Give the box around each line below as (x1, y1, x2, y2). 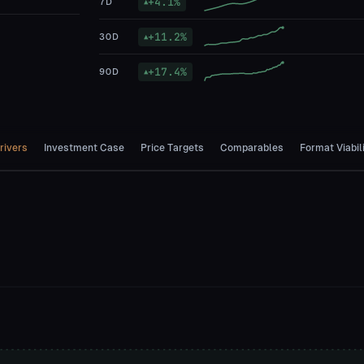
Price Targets (141, 142, 204, 154)
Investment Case (44, 142, 124, 154)
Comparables (220, 142, 284, 154)
